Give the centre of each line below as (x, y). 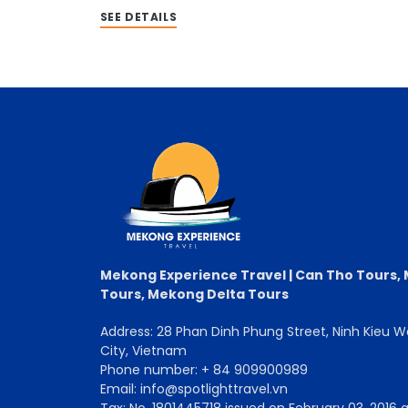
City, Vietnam (143, 351)
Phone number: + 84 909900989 (204, 370)
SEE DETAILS (138, 17)
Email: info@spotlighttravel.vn (194, 389)
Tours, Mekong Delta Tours (194, 295)
